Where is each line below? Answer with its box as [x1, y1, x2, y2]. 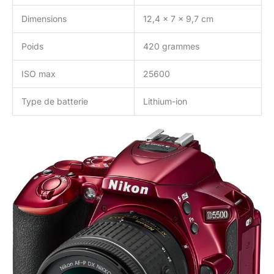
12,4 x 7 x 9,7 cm [143, 13, 213, 24]
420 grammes [143, 40, 199, 51]
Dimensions [21, 13, 67, 24]
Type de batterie [21, 95, 88, 106]
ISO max [21, 68, 56, 79]
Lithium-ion [143, 95, 187, 106]
